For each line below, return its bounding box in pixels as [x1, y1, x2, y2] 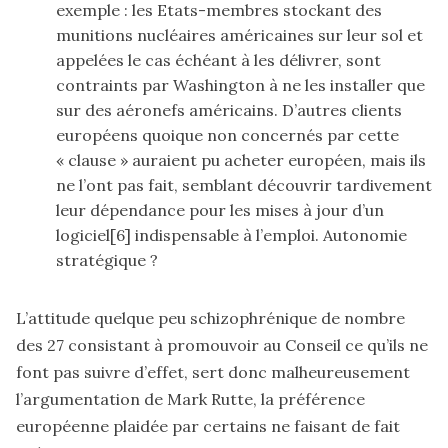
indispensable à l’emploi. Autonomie [131, 224, 407, 245]
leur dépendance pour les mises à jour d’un [56, 199, 384, 220]
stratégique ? [56, 249, 158, 270]
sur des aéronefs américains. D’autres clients [56, 99, 402, 120]
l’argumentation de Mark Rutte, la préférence [16, 388, 365, 409]
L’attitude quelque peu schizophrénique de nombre [16, 307, 405, 328]
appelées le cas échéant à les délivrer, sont [56, 49, 381, 70]
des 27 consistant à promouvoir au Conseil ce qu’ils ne [16, 334, 428, 355]
